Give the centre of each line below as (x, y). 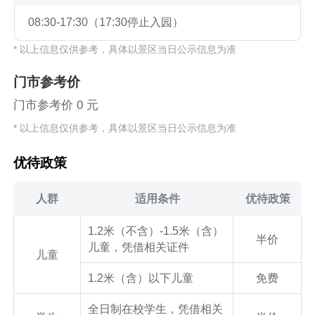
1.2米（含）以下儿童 (140, 278)
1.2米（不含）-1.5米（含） (155, 231)
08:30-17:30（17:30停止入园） (106, 22)
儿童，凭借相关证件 (138, 247)
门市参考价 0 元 (56, 105)
